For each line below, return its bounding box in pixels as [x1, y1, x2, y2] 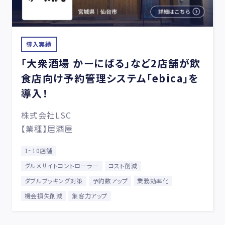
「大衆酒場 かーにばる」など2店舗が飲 [21, 55, 201, 70]
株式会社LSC [21, 108, 72, 121]
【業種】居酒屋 [21, 122, 73, 135]
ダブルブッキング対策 [24, 176, 83, 185]
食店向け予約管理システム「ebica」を [21, 70, 199, 85]
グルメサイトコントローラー [24, 161, 99, 170]
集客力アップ [72, 191, 107, 200]
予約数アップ [92, 176, 128, 185]
